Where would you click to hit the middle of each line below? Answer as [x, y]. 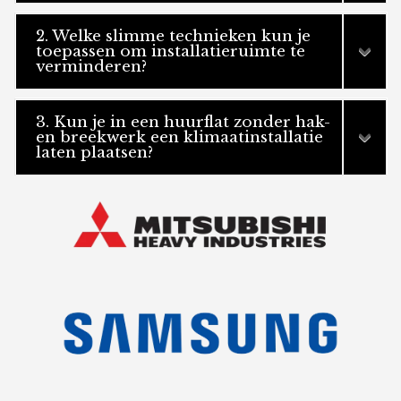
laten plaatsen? [95, 153]
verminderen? [92, 67]
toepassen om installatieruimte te [171, 52]
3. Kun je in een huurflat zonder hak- [183, 123]
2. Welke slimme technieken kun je [174, 37]
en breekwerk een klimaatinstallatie [180, 138]
